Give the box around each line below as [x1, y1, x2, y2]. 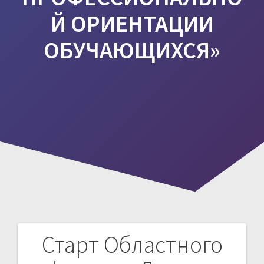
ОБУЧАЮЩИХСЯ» [44, 35, 220, 65]
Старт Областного [41, 229, 223, 259]
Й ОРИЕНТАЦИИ [50, 8, 214, 38]
